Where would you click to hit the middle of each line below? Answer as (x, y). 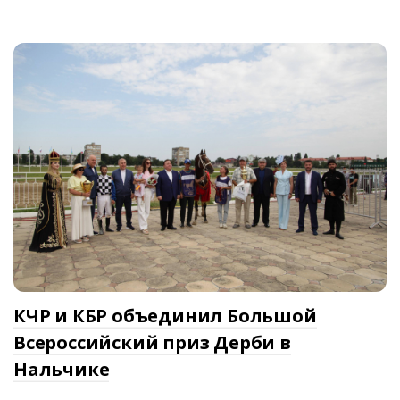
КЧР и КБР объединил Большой (165, 315)
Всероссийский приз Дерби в (152, 342)
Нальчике (62, 369)
